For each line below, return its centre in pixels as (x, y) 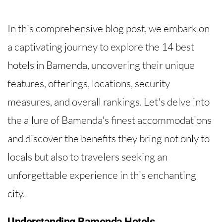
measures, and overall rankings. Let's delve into (109, 101)
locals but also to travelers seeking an (87, 156)
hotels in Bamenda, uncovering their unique (101, 65)
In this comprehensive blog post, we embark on (109, 28)
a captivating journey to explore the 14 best (101, 46)
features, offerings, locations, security (89, 83)
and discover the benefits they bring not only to (109, 138)
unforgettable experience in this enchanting (102, 175)
